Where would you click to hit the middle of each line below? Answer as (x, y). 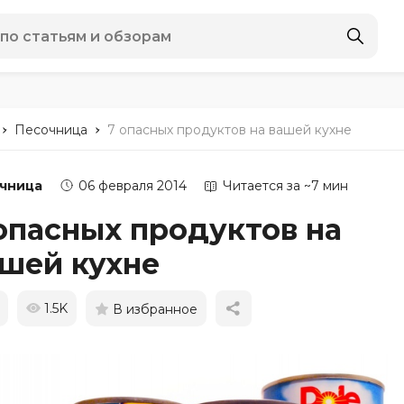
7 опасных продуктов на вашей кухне (230, 130)
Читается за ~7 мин (285, 186)
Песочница (51, 130)
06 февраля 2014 (133, 186)
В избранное (155, 309)
